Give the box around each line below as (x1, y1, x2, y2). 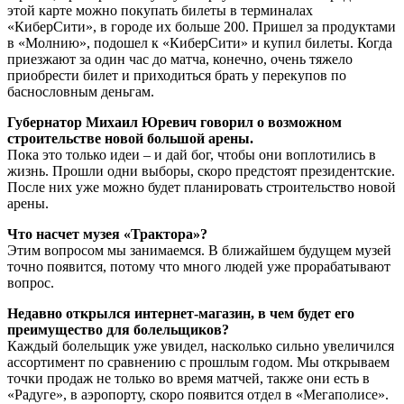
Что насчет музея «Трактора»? (7, 225, 207, 242)
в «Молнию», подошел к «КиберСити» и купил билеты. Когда (7, 34, 392, 50)
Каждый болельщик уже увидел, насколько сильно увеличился (7, 337, 394, 353)
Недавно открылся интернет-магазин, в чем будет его (7, 305, 354, 321)
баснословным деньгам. (7, 83, 154, 99)
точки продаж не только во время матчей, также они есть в (7, 370, 370, 386)
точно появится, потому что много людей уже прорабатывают (7, 258, 390, 274)
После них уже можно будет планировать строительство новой (7, 179, 396, 195)
